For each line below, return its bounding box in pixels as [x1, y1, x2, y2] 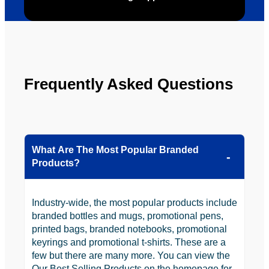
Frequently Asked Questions [24, 75, 233, 92]
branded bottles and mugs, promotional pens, [32, 210, 223, 221]
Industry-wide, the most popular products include [32, 197, 237, 208]
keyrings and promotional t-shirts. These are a [32, 237, 226, 247]
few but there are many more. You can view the [32, 250, 230, 261]
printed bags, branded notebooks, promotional [32, 223, 227, 234]
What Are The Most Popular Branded [32, 144, 199, 155]
